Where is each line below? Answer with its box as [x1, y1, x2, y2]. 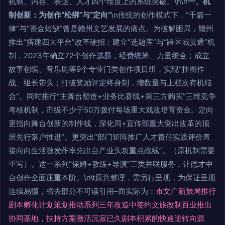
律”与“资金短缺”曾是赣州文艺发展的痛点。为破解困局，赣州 [9, 24, 213, 34]
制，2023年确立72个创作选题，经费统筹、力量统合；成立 [9, 51, 209, 61]
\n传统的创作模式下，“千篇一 [111, 10, 211, 20]
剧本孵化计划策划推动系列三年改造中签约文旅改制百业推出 [9, 200, 212, 210]
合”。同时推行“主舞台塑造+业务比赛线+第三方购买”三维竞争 [9, 91, 216, 101]
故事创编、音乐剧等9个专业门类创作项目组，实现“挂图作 [9, 64, 204, 74]
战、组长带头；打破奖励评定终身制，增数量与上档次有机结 [9, 78, 212, 88]
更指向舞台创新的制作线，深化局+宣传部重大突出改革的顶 [9, 119, 209, 129]
